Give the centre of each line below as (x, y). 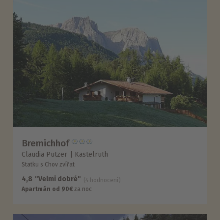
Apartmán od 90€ (47, 189)
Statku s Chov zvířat (48, 165)
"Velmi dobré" (58, 179)
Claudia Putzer (45, 155)
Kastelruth (92, 155)
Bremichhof (46, 143)
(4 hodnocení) (102, 180)
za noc (82, 189)
